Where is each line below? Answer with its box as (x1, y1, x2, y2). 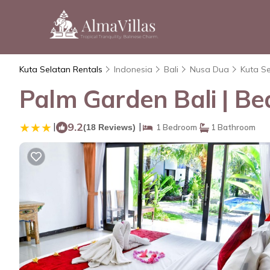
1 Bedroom (152, 122, 197, 132)
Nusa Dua (190, 64, 229, 75)
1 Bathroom (209, 122, 256, 132)
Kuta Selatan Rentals (19, 64, 105, 75)
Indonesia (114, 64, 152, 75)
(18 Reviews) (83, 122, 136, 132)
